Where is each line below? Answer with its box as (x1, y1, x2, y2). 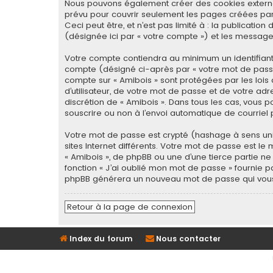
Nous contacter (156, 233, 221, 244)
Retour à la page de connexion (67, 200, 193, 213)
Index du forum (69, 233, 133, 244)
